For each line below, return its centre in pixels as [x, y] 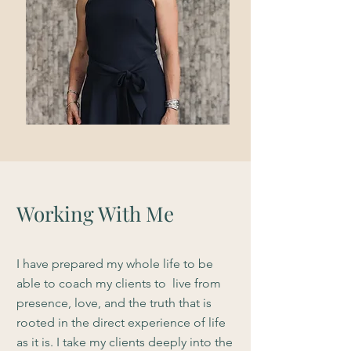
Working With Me [95, 213]
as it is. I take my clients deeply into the [125, 342]
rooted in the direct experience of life [121, 322]
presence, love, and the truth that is [114, 303]
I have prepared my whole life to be [115, 264]
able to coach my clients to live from [119, 283]
